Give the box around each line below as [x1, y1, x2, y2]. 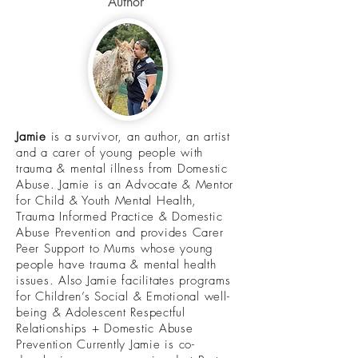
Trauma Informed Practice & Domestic [16, 209, 223, 225]
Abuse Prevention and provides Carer [16, 225, 224, 241]
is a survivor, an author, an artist [46, 129, 230, 145]
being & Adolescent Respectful [16, 304, 185, 320]
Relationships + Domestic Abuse [16, 320, 193, 336]
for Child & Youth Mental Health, [16, 193, 197, 209]
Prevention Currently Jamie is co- [16, 336, 195, 352]
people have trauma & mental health [16, 257, 217, 272]
